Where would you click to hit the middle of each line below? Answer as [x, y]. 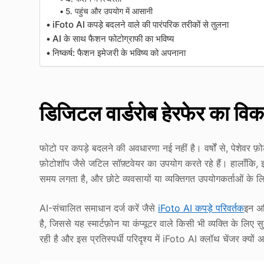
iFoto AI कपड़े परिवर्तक [201, 208]
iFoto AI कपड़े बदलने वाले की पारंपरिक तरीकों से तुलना [141, 25]
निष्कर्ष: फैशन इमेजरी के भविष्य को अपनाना [119, 53]
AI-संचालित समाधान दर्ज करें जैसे [99, 208]
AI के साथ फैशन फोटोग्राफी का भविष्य [113, 39]
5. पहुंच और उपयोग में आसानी [109, 11]
